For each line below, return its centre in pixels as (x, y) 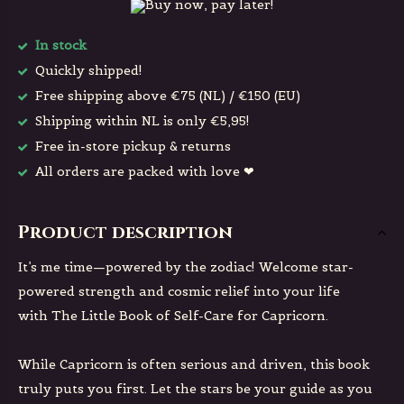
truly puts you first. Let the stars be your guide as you (195, 389)
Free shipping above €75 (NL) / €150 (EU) (166, 96)
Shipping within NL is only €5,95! (141, 121)
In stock (59, 45)
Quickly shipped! (87, 70)
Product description (125, 232)
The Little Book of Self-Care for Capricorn (188, 316)
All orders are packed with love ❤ (143, 171)
